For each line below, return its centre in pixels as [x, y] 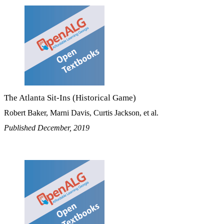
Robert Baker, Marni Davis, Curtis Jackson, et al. [81, 113]
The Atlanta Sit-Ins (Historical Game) [70, 98]
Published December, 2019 [47, 128]
